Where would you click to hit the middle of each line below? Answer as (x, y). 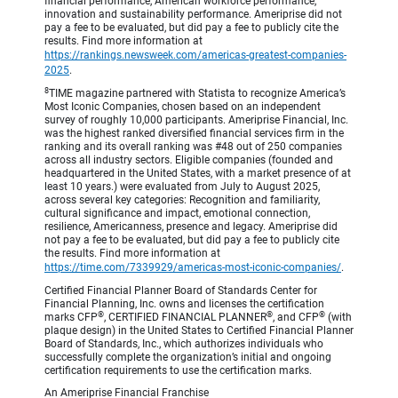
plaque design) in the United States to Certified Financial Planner (199, 331)
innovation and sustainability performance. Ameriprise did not (193, 15)
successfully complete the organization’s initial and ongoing (188, 358)
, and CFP (296, 318)
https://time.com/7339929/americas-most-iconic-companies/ (193, 268)
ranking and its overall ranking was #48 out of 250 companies (193, 147)
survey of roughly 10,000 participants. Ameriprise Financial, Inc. (196, 120)
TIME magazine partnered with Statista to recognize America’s (197, 94)
